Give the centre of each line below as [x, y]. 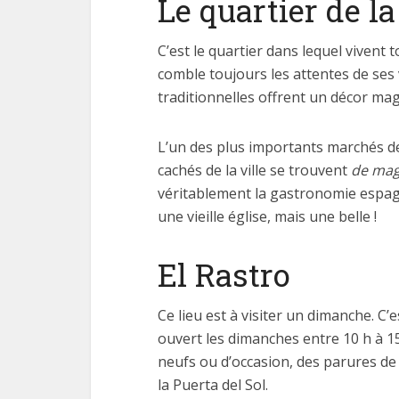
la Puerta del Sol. [213, 385]
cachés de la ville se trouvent [252, 170]
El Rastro [224, 274]
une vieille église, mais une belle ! [267, 216]
